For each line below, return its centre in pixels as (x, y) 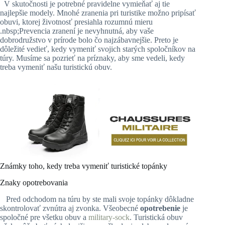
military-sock (109, 217)
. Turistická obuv (156, 217)
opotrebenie (161, 208)
